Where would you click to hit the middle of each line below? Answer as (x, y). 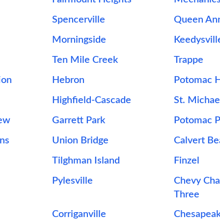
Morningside (79, 40)
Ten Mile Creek (85, 60)
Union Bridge (80, 140)
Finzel (187, 161)
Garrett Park (78, 120)
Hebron (68, 80)
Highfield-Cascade (91, 100)
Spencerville (78, 20)
